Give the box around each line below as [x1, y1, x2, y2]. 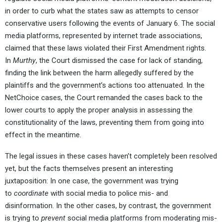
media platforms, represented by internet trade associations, [5, 31, 202, 41]
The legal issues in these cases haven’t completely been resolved [5, 152, 217, 161]
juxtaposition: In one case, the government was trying [5, 176, 178, 186]
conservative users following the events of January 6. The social [5, 19, 215, 28]
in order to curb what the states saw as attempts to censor [5, 6, 199, 16]
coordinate [14, 189, 49, 198]
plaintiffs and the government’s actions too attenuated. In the [5, 81, 205, 90]
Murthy [13, 56, 36, 65]
